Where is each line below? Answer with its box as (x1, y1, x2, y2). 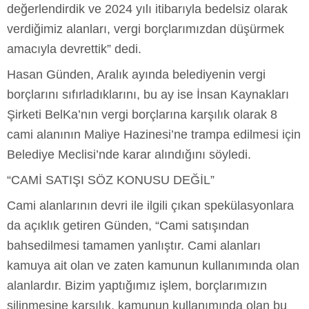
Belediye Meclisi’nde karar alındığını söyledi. (7, 147, 251, 161)
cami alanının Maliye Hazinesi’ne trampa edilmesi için (7, 127, 301, 141)
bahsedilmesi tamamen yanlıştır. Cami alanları (7, 238, 261, 252)
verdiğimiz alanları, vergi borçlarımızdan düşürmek (7, 21, 284, 36)
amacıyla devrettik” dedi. (7, 41, 141, 56)
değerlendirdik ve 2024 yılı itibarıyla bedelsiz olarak (7, 1, 288, 16)
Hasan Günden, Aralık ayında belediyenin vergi (7, 67, 266, 81)
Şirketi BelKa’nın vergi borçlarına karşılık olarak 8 (7, 107, 277, 121)
